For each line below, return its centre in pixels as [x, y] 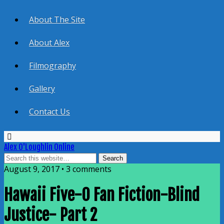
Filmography [52, 65]
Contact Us [49, 111]
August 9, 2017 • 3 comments [58, 169]
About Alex [49, 42]
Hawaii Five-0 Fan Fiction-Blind [102, 195]
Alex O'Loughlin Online [39, 147]
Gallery [42, 88]
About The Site [57, 19]
